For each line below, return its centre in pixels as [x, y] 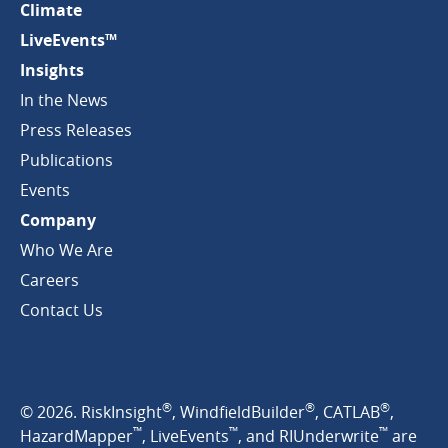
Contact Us [61, 310]
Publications [66, 160]
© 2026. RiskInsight [91, 412]
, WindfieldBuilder [238, 412]
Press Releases [76, 130]
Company [58, 220]
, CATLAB [347, 412]
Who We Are [66, 250]
